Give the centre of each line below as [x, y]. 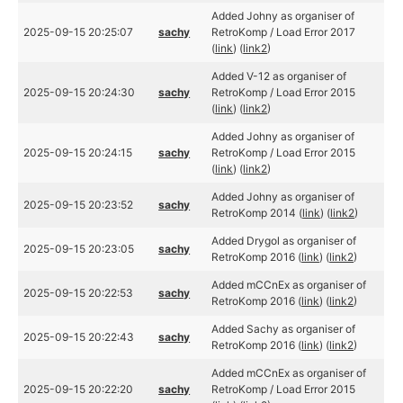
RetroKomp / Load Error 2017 [284, 32]
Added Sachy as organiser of [284, 329]
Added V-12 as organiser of [279, 76]
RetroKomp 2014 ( [257, 213]
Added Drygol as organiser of [284, 241]
